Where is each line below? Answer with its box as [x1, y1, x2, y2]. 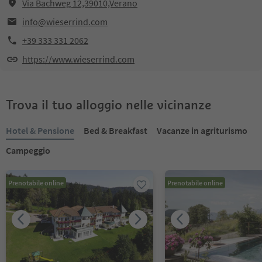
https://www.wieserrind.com [22, 53, 135, 65]
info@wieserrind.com [22, 16, 108, 27]
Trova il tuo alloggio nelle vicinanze [6, 96, 211, 113]
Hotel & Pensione [6, 125, 74, 136]
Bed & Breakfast [84, 125, 147, 136]
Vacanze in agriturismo [157, 125, 247, 136]
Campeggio [6, 144, 50, 156]
